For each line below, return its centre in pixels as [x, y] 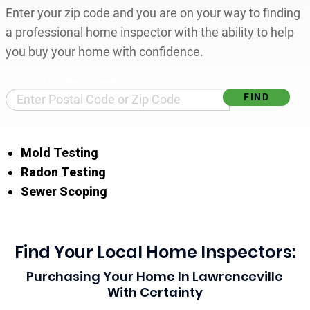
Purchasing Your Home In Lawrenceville [155, 276]
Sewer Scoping [64, 191]
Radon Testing [64, 172]
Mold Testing [60, 152]
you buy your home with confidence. [104, 51]
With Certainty [155, 292]
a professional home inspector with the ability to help [149, 32]
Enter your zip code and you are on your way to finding [153, 12]
